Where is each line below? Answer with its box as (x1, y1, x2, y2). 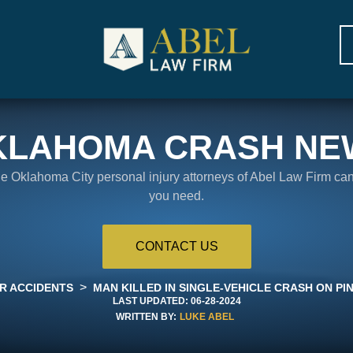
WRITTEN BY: (116, 310, 176, 322)
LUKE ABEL (180, 310, 234, 322)
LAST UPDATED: (112, 295, 188, 307)
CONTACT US (135, 239, 218, 253)
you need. (149, 188, 204, 203)
